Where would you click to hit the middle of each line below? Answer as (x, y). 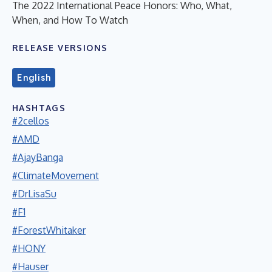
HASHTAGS (39, 107)
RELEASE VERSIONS (60, 47)
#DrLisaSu (34, 193)
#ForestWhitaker (49, 230)
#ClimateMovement (56, 175)
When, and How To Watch (70, 20)
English (34, 77)
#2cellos (31, 121)
